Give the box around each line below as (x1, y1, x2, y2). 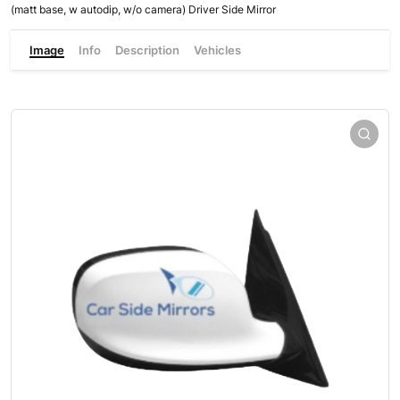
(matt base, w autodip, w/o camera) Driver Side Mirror (11, 3, 276, 16)
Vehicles (194, 43, 242, 57)
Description (115, 43, 180, 57)
